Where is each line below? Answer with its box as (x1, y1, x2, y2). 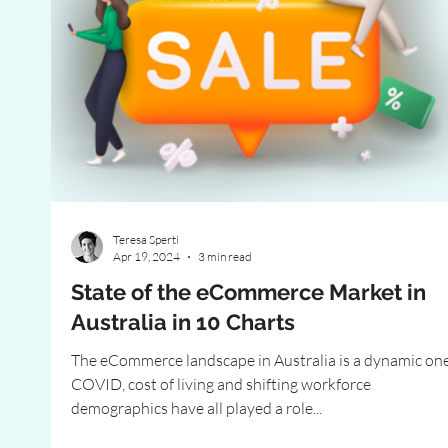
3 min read (198, 249, 252, 264)
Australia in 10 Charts (71, 309, 295, 335)
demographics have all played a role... (71, 398, 322, 418)
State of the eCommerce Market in (71, 279, 426, 305)
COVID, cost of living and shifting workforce (71, 374, 371, 394)
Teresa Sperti (113, 232, 179, 247)
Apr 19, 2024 (113, 249, 180, 264)
